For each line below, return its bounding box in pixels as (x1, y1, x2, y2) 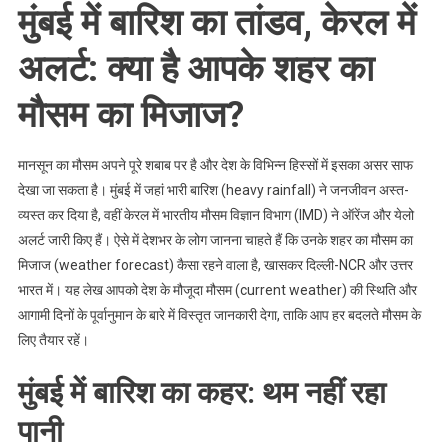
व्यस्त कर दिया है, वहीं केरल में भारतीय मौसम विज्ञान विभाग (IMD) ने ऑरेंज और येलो (17, 207, 414, 223)
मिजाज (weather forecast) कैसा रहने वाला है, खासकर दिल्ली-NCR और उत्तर (17, 257, 413, 273)
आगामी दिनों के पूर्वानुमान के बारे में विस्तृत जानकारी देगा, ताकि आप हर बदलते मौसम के (17, 307, 421, 323)
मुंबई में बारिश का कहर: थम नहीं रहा (17, 375, 386, 410)
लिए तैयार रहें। (17, 332, 89, 348)
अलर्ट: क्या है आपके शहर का (17, 48, 374, 90)
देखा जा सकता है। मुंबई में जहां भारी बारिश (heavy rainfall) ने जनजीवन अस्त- (17, 182, 409, 198)
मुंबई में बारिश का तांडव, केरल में (17, 2, 416, 44)
